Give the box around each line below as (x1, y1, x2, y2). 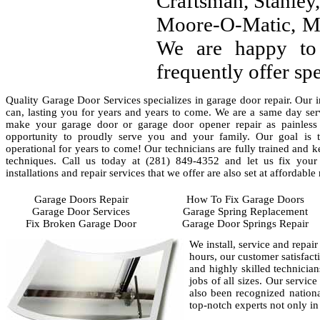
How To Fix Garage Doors (186, 194, 304, 205)
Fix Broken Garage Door (26, 218, 136, 229)
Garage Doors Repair (34, 194, 129, 205)
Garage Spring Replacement (182, 206, 308, 217)
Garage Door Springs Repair (181, 218, 309, 229)
